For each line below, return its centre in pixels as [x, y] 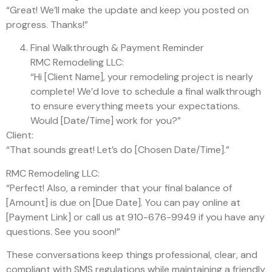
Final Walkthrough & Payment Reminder [117, 48]
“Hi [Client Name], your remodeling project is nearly [142, 77]
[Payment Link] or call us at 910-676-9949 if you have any [135, 217]
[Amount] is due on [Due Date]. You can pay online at [123, 202]
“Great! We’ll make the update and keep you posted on [127, 10]
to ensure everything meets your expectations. [135, 106]
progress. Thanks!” [47, 25]
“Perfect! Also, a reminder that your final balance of [119, 188]
